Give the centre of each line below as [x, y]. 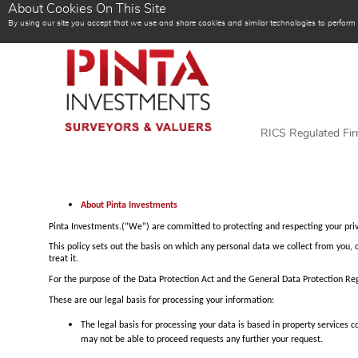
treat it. [63, 259]
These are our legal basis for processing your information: [161, 300]
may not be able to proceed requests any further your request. [201, 342]
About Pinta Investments [129, 205]
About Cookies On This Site [87, 9]
